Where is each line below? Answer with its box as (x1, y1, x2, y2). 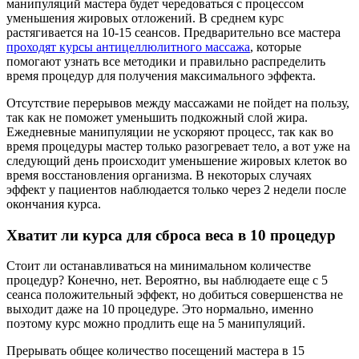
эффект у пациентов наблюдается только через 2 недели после (6, 182, 346, 196)
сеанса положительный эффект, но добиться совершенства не (6, 288, 343, 302)
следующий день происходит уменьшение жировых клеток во (6, 153, 347, 167)
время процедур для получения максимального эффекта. (6, 68, 316, 83)
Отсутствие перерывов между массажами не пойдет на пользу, (6, 95, 349, 110)
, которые (250, 39, 301, 54)
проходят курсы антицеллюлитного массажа (6, 39, 250, 54)
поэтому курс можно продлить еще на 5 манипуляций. (6, 317, 305, 331)
